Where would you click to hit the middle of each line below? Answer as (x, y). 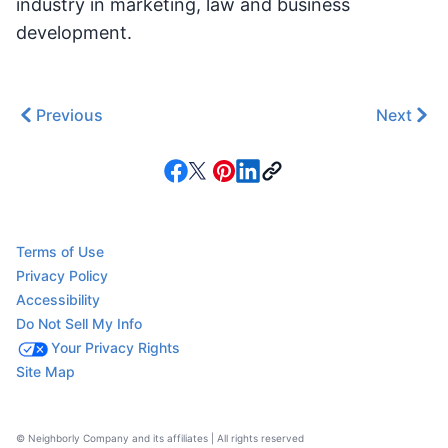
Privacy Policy (62, 275)
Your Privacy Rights (115, 347)
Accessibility (58, 299)
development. (74, 32)
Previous (69, 115)
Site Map (45, 371)
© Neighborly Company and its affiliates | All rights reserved (160, 438)
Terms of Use (60, 251)
